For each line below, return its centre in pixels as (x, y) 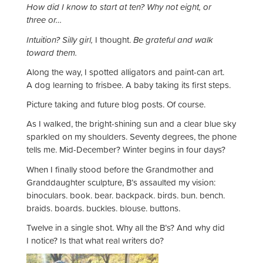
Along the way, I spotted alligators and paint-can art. (125, 72)
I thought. (114, 39)
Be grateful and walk (173, 39)
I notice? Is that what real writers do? (95, 240)
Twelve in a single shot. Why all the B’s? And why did (126, 227)
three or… (44, 20)
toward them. (52, 52)
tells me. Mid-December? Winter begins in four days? (126, 150)
